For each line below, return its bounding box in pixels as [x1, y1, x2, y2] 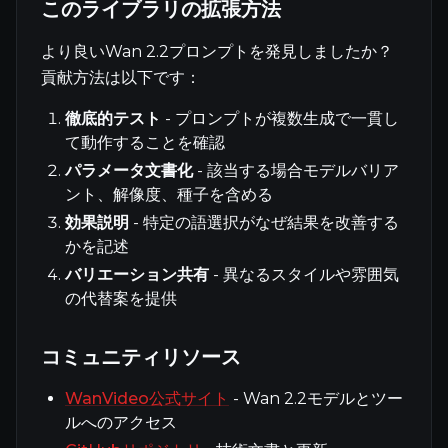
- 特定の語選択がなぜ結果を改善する [129, 213, 399, 232]
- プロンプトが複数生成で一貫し [161, 109, 399, 128]
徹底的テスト [65, 109, 161, 128]
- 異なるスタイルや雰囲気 [209, 265, 399, 284]
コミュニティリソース [41, 345, 241, 369]
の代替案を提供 [65, 289, 177, 308]
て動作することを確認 [65, 133, 225, 152]
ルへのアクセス [65, 413, 177, 432]
